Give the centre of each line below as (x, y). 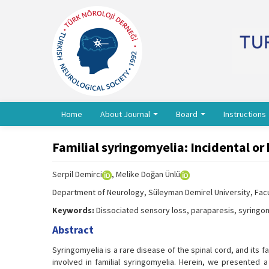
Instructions (246, 114)
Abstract (73, 230)
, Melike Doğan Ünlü (146, 174)
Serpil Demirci (77, 174)
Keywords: (73, 210)
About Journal (126, 114)
